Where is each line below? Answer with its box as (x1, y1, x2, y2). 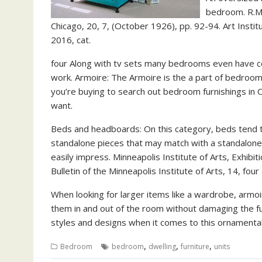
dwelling (149, 242, 176, 252)
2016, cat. (51, 34, 91, 46)
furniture (181, 242, 209, 252)
